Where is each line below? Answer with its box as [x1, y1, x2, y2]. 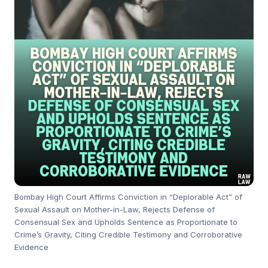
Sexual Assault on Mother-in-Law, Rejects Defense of [14, 204, 215, 214]
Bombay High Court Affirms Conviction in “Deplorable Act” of [14, 191, 242, 202]
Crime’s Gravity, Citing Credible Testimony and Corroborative [14, 229, 242, 239]
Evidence [14, 242, 48, 252]
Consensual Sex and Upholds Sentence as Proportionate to [14, 217, 237, 227]
